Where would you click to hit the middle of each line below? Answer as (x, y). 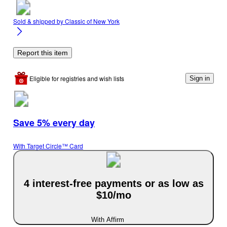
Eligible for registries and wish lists (77, 79)
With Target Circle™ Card (48, 146)
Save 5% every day (54, 122)
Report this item (43, 52)
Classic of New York (92, 21)
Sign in (200, 79)
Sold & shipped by (39, 21)
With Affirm (107, 219)
